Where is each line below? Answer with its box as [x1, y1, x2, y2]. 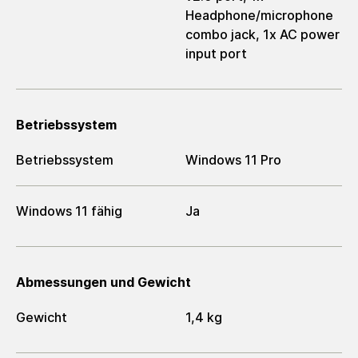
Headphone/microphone [185, 6, 333, 23]
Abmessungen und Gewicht [16, 274, 191, 291]
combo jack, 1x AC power [185, 26, 340, 42]
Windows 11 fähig [16, 203, 122, 220]
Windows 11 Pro [185, 151, 281, 168]
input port [185, 45, 247, 62]
